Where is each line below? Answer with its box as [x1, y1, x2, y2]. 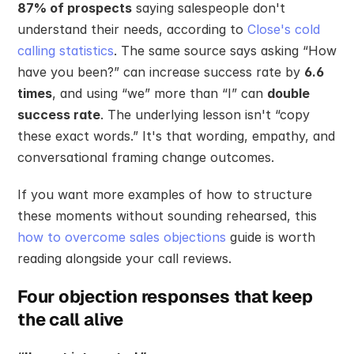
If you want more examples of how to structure [17, 186, 312, 202]
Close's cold [247, 21, 320, 37]
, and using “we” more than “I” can [52, 85, 267, 101]
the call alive [17, 307, 123, 330]
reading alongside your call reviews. [17, 250, 232, 266]
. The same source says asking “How [114, 42, 337, 58]
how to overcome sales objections [17, 228, 226, 245]
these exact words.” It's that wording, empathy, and [17, 127, 335, 144]
